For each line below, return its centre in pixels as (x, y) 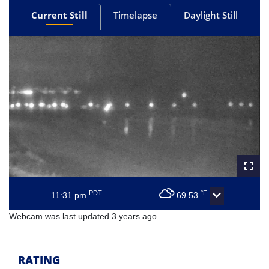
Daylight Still (210, 15)
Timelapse (136, 15)
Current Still (60, 15)
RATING (39, 260)
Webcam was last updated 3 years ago (83, 216)
